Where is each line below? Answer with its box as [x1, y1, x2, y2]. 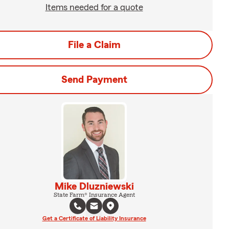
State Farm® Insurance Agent [53, 191, 135, 198]
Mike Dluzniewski [54, 181, 134, 192]
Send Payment [61, 75, 127, 85]
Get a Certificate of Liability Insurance [42, 215, 146, 221]
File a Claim [67, 40, 121, 50]
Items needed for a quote [45, 3, 143, 12]
